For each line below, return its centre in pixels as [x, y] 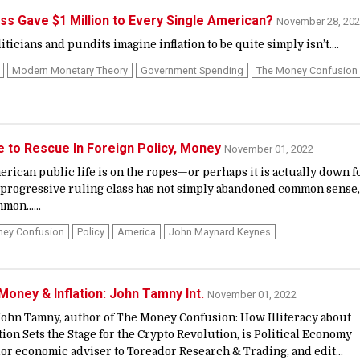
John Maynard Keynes [220, 232]
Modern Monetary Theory [70, 70]
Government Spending [192, 70]
